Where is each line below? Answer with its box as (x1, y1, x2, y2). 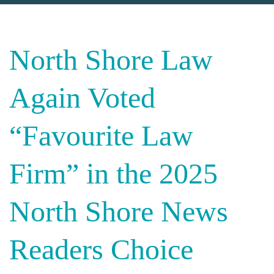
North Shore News (9, 195, 228, 228)
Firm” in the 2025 (9, 157, 218, 190)
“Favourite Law (9, 119, 193, 152)
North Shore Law (9, 43, 213, 76)
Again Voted (9, 81, 155, 114)
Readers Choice (9, 233, 193, 265)
